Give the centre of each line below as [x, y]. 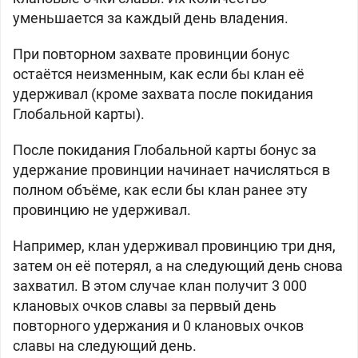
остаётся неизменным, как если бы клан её [159, 74]
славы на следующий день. [105, 346]
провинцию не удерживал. [102, 210]
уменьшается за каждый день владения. [151, 18]
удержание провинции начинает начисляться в [171, 170]
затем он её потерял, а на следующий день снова [178, 266]
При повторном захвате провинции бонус [151, 54]
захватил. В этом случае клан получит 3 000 [160, 286]
